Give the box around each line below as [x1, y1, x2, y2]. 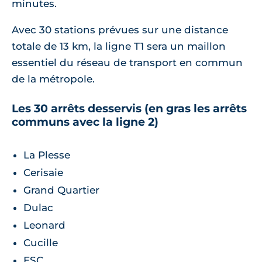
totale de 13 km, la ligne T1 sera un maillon [12, 40, 226, 53]
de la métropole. [12, 73, 95, 85]
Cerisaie [23, 166, 63, 178]
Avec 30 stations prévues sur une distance [12, 24, 228, 36]
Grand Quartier [23, 184, 99, 196]
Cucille [23, 236, 58, 249]
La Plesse [23, 149, 70, 161]
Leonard [23, 219, 65, 231]
